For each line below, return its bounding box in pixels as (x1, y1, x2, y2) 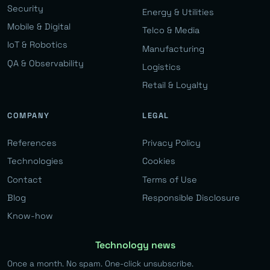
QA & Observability (7, 57, 84, 69)
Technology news (95, 239, 175, 252)
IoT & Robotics (7, 39, 67, 51)
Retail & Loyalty (142, 80, 208, 91)
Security (7, 2, 43, 14)
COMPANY (7, 110, 50, 121)
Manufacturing (142, 43, 204, 54)
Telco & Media (142, 25, 199, 36)
